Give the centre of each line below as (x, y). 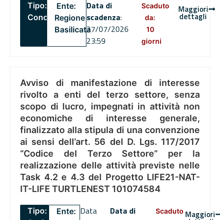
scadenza (103, 17)
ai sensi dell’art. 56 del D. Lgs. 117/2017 (110, 142)
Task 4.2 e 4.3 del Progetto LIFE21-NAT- (110, 177)
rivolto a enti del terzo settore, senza (110, 95)
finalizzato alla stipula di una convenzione (110, 130)
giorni (152, 41)
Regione (69, 18)
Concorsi (45, 17)
